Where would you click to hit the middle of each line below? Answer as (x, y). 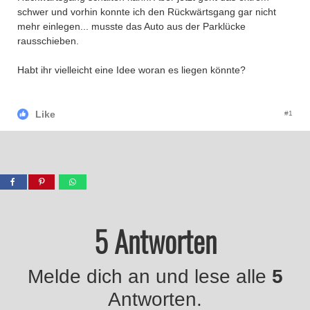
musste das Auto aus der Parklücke (167, 26)
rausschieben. (48, 41)
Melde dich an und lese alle (149, 276)
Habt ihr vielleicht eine (67, 70)
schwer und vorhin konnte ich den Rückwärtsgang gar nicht (147, 12)
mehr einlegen (49, 26)
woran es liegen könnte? (191, 70)
